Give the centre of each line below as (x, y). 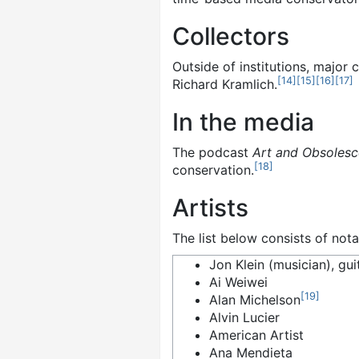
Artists (210, 208)
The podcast (212, 152)
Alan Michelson (255, 300)
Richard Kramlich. (225, 84)
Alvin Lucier (244, 317)
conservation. (213, 170)
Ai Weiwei (238, 282)
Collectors (231, 36)
